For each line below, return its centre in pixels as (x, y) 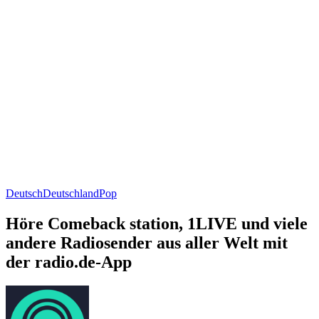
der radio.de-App (69, 262)
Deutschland (71, 193)
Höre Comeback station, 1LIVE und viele (157, 223)
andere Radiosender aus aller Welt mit (147, 242)
